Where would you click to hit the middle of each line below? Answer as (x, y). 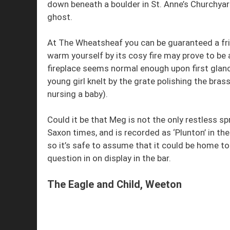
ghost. (60, 17)
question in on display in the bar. (109, 158)
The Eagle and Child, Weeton (114, 184)
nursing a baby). (78, 94)
